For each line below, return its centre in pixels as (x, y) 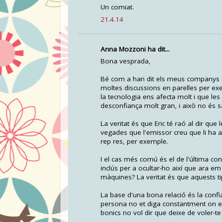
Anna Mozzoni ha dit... (135, 49)
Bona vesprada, (126, 61)
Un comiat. (117, 7)
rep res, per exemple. (134, 141)
